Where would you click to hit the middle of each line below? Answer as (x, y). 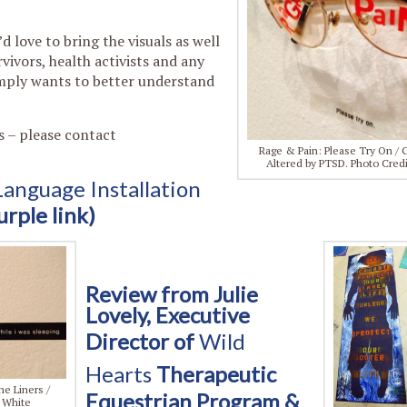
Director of (142, 341)
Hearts (119, 374)
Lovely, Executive (168, 315)
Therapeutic (214, 374)
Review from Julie (172, 294)
